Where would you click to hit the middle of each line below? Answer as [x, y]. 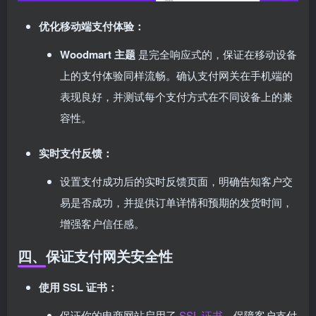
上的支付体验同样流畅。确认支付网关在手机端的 [176, 75]
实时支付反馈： [76, 153]
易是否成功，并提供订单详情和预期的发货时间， [176, 202]
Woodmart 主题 [98, 54]
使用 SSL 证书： [78, 287]
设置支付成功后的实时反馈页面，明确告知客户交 [176, 181]
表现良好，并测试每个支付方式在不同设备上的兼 [176, 96]
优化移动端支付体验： [92, 26]
